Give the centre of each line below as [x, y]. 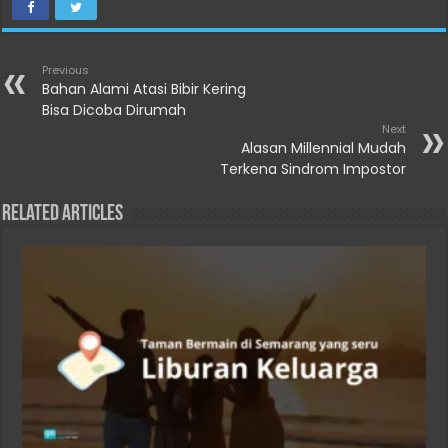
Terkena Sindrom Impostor [312, 169]
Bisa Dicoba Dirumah [114, 110]
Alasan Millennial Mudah [323, 148]
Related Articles [63, 215]
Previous [66, 70]
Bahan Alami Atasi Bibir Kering [144, 89]
